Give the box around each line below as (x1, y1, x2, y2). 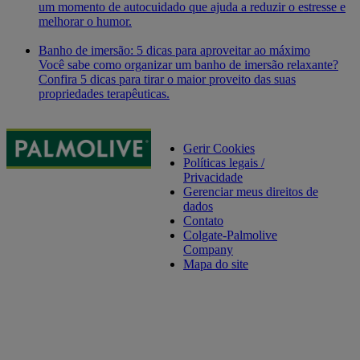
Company (183, 243, 233, 257)
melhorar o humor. (39, 14, 132, 29)
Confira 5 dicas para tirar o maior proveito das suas (39, 72, 296, 87)
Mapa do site (183, 257, 248, 272)
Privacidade (183, 170, 243, 185)
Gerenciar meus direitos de (183, 185, 318, 199)
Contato (183, 214, 223, 228)
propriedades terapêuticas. (39, 87, 170, 101)
